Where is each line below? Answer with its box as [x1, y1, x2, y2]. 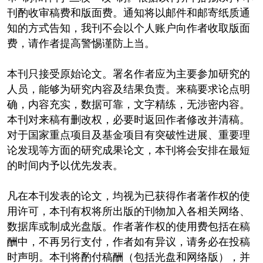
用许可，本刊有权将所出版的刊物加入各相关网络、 [6, 205, 250, 217]
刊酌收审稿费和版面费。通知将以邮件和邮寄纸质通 [6, 6, 250, 19]
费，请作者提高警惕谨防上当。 [6, 37, 155, 49]
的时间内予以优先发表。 [6, 159, 123, 171]
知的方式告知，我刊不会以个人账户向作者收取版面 [6, 22, 250, 34]
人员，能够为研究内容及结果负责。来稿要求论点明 [6, 83, 250, 95]
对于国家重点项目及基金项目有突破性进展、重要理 [6, 129, 250, 141]
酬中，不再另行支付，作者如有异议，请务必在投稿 [6, 235, 250, 248]
